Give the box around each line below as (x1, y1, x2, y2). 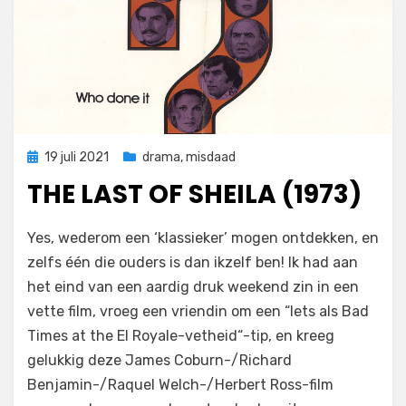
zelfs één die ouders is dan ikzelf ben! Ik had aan (27, 254, 358, 271)
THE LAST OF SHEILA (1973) (27, 177, 362, 212)
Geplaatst (26, 149, 86, 164)
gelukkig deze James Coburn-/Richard (27, 352, 292, 369)
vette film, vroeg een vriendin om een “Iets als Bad (27, 303, 369, 320)
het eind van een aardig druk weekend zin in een (27, 278, 359, 295)
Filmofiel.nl (73, 223, 135, 238)
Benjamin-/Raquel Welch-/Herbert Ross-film (27, 376, 333, 393)
